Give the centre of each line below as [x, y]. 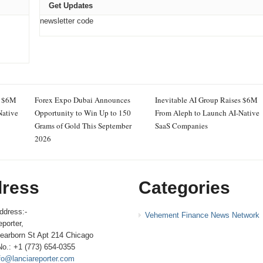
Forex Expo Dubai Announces [82, 100]
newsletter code [66, 21]
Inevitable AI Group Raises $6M [206, 100]
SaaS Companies [181, 126]
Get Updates [70, 6]
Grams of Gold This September [83, 126]
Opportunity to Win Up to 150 [82, 113]
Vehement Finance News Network [202, 215]
